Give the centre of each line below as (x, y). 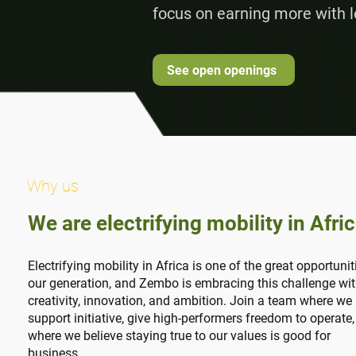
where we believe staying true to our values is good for (179, 336)
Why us (53, 186)
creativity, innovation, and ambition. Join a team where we (190, 301)
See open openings (222, 70)
